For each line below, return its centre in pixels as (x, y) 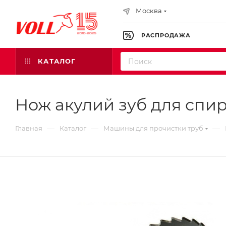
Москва (149, 11)
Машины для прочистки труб (153, 128)
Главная (29, 128)
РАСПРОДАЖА (165, 35)
